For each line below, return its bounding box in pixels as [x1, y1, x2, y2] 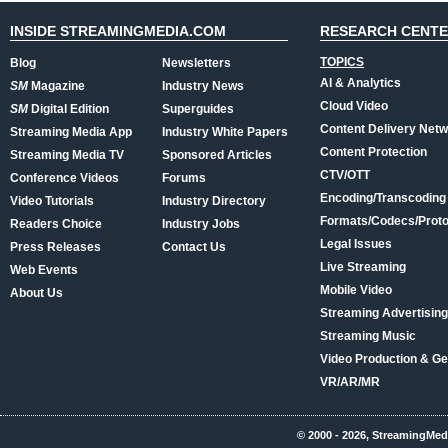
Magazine [28, 79, 85, 93]
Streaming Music [320, 329, 416, 343]
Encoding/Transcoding [320, 191, 446, 205]
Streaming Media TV [10, 148, 124, 162]
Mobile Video [320, 283, 392, 297]
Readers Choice [10, 217, 102, 231]
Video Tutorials [10, 194, 94, 208]
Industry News [162, 79, 244, 93]
